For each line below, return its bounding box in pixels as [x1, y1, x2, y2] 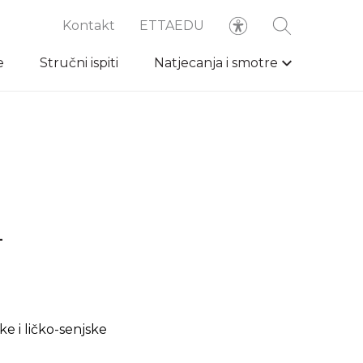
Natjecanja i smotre [154, 55, 278, 70]
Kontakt [62, 18, 115, 33]
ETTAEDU [139, 18, 204, 33]
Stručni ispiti [40, 55, 118, 70]
